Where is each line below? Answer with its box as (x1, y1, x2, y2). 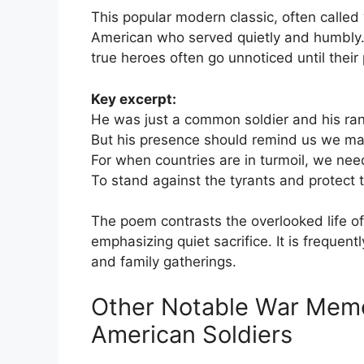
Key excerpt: (91, 90, 176, 107)
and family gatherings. (91, 253, 236, 270)
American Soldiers (91, 319, 292, 349)
